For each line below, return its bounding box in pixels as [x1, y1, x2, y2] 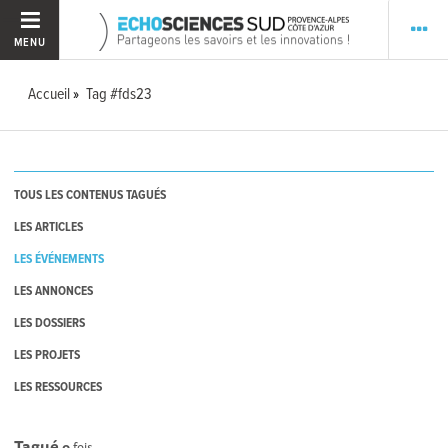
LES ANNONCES [14, 283, 94, 301]
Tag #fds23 [86, 84, 153, 105]
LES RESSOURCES [14, 379, 103, 397]
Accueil [28, 84, 71, 105]
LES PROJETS [14, 347, 81, 365]
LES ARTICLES [14, 219, 84, 237]
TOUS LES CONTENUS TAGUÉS [14, 187, 167, 205]
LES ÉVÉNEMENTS [14, 251, 105, 269]
